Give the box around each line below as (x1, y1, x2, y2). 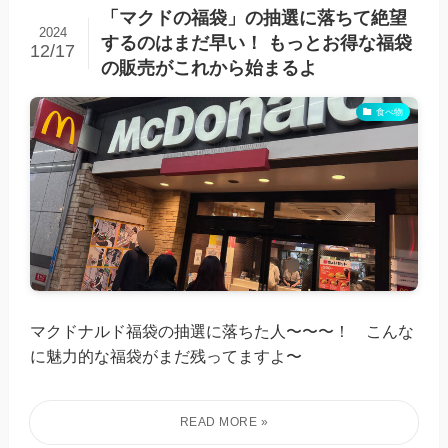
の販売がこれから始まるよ (100, 57, 317, 78)
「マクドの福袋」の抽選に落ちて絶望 (100, 7, 407, 28)
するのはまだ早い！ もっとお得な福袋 (100, 32, 412, 53)
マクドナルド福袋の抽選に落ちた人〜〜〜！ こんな (30, 321, 415, 340)
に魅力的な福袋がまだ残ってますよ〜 (30, 346, 303, 365)
